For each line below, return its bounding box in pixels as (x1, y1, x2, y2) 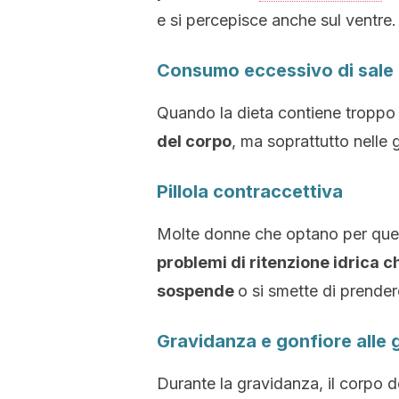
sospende (157, 281, 238, 300)
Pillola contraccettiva (157, 181, 343, 202)
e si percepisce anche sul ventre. (157, 11, 396, 29)
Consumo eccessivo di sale (157, 60, 394, 81)
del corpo (157, 132, 232, 151)
